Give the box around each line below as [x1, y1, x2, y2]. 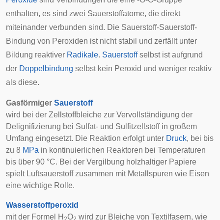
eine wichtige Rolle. [6, 181, 75, 190]
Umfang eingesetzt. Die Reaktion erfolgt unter [6, 134, 166, 142]
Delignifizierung [6, 122, 61, 131]
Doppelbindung [19, 64, 73, 73]
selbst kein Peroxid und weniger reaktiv [73, 64, 212, 73]
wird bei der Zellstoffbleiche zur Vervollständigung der [6, 110, 192, 119]
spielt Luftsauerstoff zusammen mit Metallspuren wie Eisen [6, 169, 209, 178]
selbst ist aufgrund [137, 51, 203, 59]
